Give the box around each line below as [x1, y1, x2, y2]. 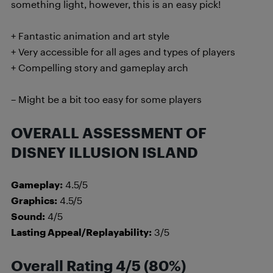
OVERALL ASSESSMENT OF [11, 124, 207, 141]
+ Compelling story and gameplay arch [11, 62, 188, 73]
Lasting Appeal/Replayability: [11, 226, 152, 238]
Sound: [11, 210, 45, 222]
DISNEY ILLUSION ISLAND [11, 144, 198, 161]
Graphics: [11, 194, 57, 206]
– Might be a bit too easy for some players [11, 93, 202, 105]
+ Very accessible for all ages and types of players [11, 46, 235, 57]
